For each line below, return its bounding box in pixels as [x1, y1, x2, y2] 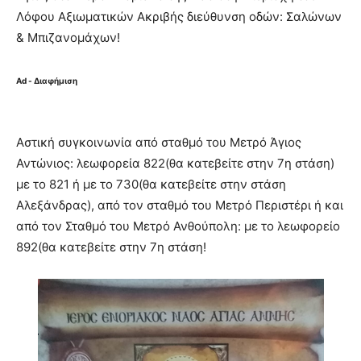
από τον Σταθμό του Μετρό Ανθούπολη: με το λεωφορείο [16, 218, 340, 234]
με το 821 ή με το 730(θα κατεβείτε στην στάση [16, 176, 286, 193]
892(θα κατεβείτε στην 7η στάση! [16, 239, 206, 255]
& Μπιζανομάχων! [16, 30, 120, 46]
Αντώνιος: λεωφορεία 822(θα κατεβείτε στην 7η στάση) [16, 156, 334, 172]
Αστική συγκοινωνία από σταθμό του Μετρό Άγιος [16, 135, 301, 151]
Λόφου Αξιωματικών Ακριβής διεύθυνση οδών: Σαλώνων [16, 9, 342, 25]
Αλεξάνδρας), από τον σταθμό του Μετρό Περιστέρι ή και [16, 197, 343, 214]
